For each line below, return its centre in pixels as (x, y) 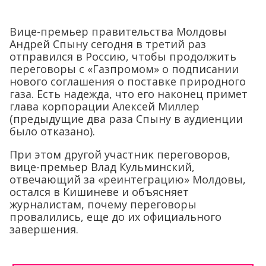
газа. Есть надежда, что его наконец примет (129, 94)
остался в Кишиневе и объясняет (99, 191)
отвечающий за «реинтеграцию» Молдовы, (128, 179)
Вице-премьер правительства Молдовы (118, 31)
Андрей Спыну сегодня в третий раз (108, 44)
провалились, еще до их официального (115, 216)
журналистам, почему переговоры (103, 204)
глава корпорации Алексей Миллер (104, 106)
